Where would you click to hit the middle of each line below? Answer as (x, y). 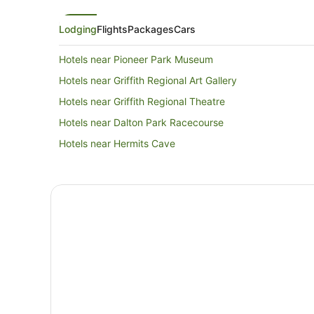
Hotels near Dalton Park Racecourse (141, 122)
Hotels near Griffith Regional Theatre (142, 101)
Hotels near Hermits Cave (117, 143)
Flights (112, 29)
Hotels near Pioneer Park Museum (136, 59)
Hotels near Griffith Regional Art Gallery (148, 80)
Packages (151, 29)
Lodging (78, 29)
